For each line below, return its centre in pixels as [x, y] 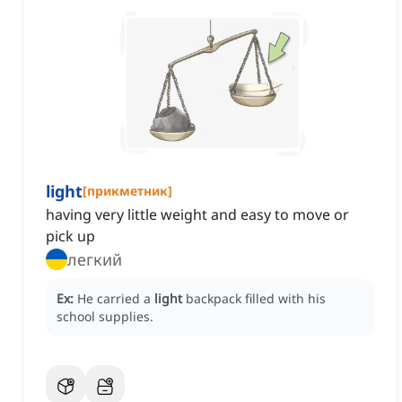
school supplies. [105, 317]
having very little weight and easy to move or [197, 215]
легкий [95, 260]
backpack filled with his [256, 299]
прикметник [127, 191]
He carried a [116, 299]
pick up [70, 236]
